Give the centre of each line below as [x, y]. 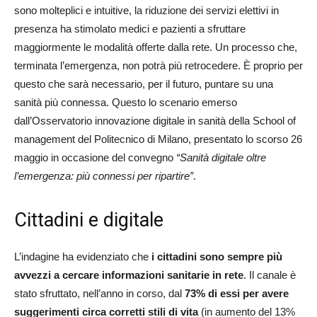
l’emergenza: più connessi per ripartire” [104, 175]
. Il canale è [270, 275]
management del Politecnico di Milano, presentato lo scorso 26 [158, 139]
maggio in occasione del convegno [95, 157]
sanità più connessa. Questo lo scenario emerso [126, 102]
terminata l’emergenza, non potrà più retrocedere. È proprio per [158, 65]
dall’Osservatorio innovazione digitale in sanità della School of [155, 120]
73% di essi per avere [237, 293]
